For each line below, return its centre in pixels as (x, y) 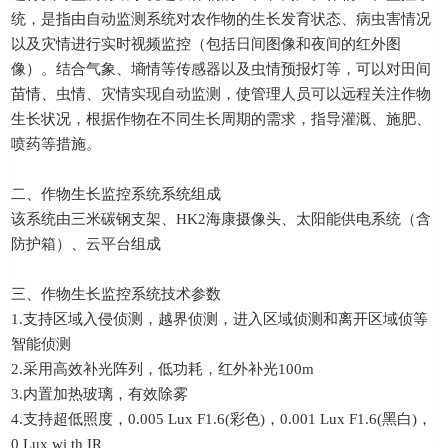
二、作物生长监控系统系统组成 (116, 194)
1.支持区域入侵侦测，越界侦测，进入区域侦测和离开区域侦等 (219, 319)
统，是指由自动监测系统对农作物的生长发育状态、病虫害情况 (221, 19)
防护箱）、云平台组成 (86, 244)
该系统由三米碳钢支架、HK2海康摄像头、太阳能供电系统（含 (221, 219)
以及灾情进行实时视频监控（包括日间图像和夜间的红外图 (206, 44)
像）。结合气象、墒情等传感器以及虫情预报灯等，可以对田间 (221, 69)
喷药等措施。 (56, 144)
